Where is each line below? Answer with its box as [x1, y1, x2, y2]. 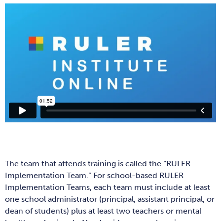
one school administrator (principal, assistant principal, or [5, 194, 215, 204]
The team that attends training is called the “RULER [5, 158, 190, 168]
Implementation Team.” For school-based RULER [5, 170, 184, 180]
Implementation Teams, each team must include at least [5, 182, 210, 192]
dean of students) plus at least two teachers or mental [5, 206, 201, 216]
